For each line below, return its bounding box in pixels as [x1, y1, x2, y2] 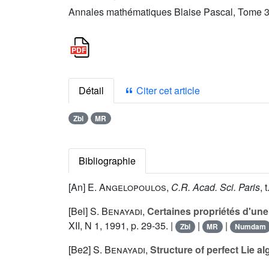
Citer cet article [134, 83, 200, 97]
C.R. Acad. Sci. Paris [171, 180, 260, 195]
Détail [79, 83, 104, 97]
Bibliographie [79, 154, 136, 168]
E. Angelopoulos [88, 180, 166, 195]
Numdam [234, 221, 266, 232]
